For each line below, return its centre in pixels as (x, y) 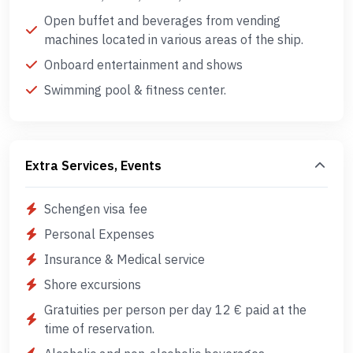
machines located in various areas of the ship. (174, 39)
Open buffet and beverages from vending (162, 20)
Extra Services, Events (93, 165)
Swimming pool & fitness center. (135, 90)
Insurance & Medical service (124, 259)
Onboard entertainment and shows (143, 65)
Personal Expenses (99, 234)
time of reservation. (99, 329)
